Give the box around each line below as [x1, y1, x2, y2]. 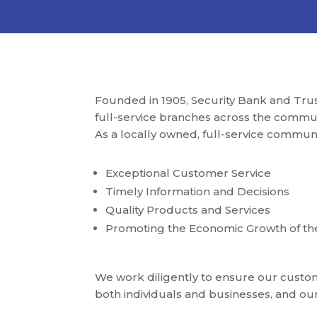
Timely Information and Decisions [105, 184, 290, 198]
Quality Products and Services [105, 202, 271, 217]
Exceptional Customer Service [105, 166, 272, 180]
